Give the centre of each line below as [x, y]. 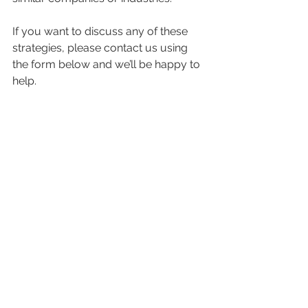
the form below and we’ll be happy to [108, 64]
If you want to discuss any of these [101, 31]
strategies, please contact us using [101, 48]
